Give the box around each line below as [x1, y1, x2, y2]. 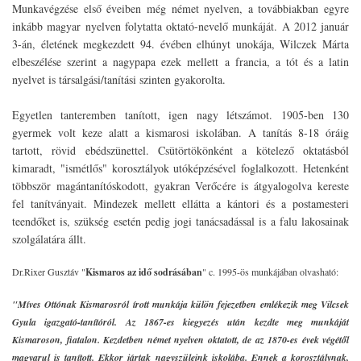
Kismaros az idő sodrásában [85, 265, 202, 280]
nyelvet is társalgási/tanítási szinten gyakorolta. [12, 72, 226, 88]
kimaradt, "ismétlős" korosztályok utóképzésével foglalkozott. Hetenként [12, 160, 349, 176]
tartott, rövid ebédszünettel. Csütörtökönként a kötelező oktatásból [12, 143, 349, 159]
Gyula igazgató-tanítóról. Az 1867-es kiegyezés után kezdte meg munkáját [12, 315, 349, 329]
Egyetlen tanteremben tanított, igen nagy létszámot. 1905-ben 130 [12, 107, 349, 123]
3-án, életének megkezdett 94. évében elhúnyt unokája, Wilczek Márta [12, 36, 349, 52]
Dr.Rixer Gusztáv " [12, 265, 85, 279]
